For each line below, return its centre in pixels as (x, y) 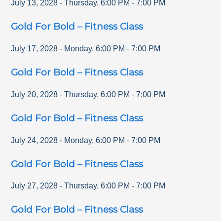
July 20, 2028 (35, 94)
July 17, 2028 (35, 49)
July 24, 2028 (35, 140)
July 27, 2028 (35, 186)
